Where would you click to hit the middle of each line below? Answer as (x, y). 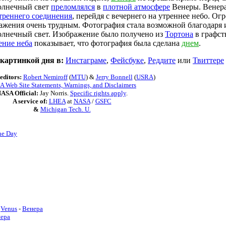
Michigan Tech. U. (65, 109)
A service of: (30, 101)
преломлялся (73, 7)
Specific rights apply (98, 93)
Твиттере (208, 60)
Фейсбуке (127, 60)
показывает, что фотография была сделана (107, 43)
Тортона (179, 34)
